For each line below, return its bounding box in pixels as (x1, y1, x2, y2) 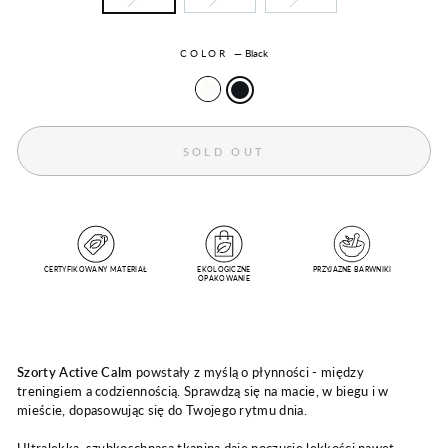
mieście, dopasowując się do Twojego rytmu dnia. (17, 402, 307, 419)
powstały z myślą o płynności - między (132, 364, 364, 381)
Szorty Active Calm (17, 364, 133, 381)
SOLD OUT (182, 144, 266, 158)
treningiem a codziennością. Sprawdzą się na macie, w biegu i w (17, 383, 389, 400)
